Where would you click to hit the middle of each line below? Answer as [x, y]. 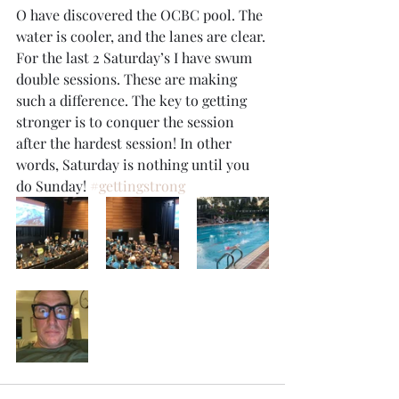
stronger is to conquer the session [127, 122]
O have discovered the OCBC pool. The [141, 15]
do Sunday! [53, 186]
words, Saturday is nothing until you [134, 164]
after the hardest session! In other [126, 143]
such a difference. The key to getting [133, 100]
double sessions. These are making [128, 79]
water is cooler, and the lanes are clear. [142, 36]
